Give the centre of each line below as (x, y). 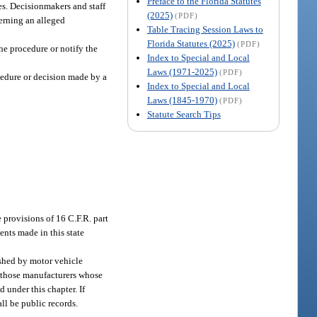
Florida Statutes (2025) (191, 43)
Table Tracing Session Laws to (205, 29)
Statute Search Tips (184, 114)
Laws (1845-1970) (182, 100)
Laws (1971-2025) (182, 71)
